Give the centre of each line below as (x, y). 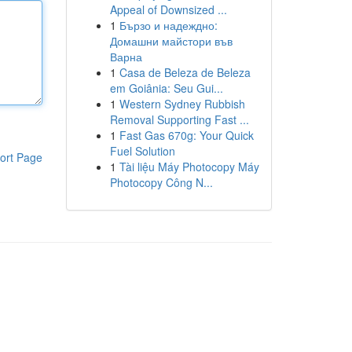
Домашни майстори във (171, 41)
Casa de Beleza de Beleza (185, 72)
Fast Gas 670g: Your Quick (186, 135)
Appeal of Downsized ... (168, 9)
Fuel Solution (142, 151)
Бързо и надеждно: (168, 25)
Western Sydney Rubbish (182, 104)
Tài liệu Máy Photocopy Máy (189, 167)
